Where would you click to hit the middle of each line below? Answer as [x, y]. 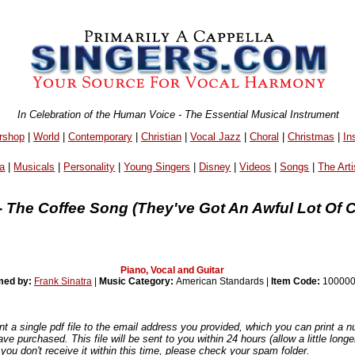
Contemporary [100, 136]
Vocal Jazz [215, 136]
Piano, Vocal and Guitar [172, 271]
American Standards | [223, 282]
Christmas [311, 136]
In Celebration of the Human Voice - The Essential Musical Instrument [179, 114]
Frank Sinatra [63, 282]
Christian [161, 136]
